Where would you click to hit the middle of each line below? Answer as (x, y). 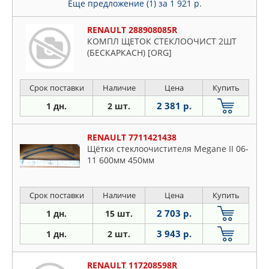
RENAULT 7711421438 (132, 138)
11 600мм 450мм (121, 160)
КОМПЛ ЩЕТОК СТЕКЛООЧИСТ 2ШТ (162, 41)
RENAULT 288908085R (132, 30)
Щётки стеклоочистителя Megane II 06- (168, 149)
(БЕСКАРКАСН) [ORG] (129, 53)
